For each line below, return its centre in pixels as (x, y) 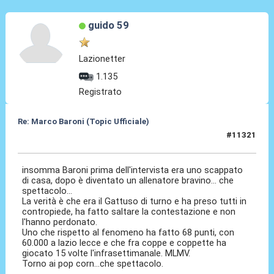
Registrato (101, 91)
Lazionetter (102, 58)
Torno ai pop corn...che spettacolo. (93, 263)
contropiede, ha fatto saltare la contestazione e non (129, 211)
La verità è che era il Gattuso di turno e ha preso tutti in (135, 201)
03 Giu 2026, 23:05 (54, 140)
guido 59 (108, 25)
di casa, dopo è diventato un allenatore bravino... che (128, 180)
